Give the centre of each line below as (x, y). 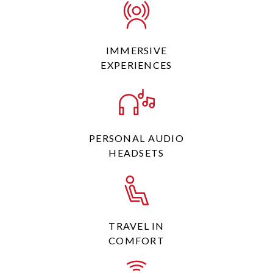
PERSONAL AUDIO (136, 138)
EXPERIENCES (136, 65)
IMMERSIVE (136, 50)
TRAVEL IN (136, 226)
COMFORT (136, 240)
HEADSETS (136, 153)
